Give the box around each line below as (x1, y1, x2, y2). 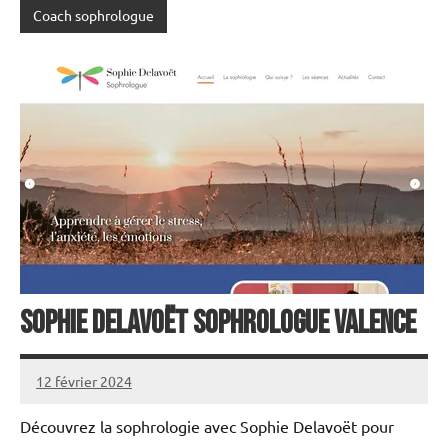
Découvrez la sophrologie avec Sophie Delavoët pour (20, 416, 394, 437)
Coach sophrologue (32, 5, 154, 24)
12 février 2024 (36, 371, 132, 390)
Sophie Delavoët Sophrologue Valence (20, 304, 416, 344)
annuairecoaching (36, 383, 148, 402)
